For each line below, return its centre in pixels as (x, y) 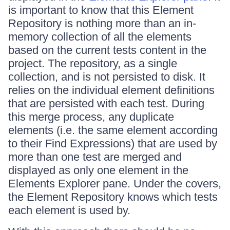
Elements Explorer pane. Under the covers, (115, 184)
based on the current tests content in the (107, 50)
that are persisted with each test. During (106, 103)
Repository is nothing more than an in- (102, 23)
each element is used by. (69, 210)
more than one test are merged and (95, 157)
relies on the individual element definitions (111, 90)
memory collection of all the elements (100, 37)
